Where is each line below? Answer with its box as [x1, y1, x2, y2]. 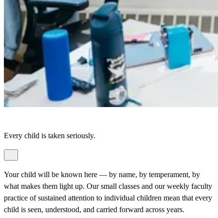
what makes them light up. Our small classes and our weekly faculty [4, 182, 212, 190]
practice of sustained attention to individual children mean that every [4, 193, 212, 202]
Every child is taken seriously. [4, 131, 95, 140]
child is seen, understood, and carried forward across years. [4, 205, 184, 214]
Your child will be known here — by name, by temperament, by [4, 170, 200, 179]
